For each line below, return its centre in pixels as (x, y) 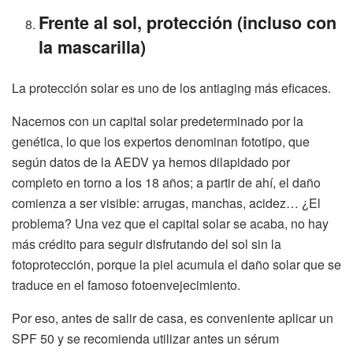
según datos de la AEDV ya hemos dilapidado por (151, 162)
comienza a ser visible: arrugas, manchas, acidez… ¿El (166, 203)
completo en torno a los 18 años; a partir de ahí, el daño (166, 182)
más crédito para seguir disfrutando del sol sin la (147, 243)
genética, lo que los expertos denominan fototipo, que (161, 141)
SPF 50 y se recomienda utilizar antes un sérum (145, 338)
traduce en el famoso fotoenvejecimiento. (126, 284)
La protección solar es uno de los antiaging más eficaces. (171, 87)
